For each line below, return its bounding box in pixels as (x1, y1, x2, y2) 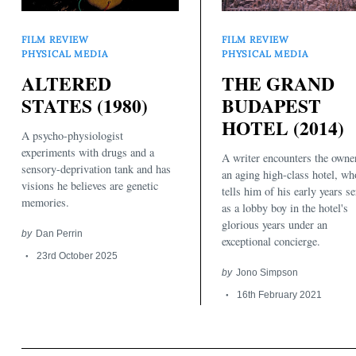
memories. (21, 195, 69, 211)
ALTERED (21, 69, 111, 97)
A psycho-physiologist (21, 128, 123, 144)
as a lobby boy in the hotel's (222, 200, 348, 216)
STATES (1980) (21, 91, 148, 119)
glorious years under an (222, 217, 327, 233)
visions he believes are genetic (21, 178, 158, 194)
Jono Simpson (235, 267, 298, 278)
